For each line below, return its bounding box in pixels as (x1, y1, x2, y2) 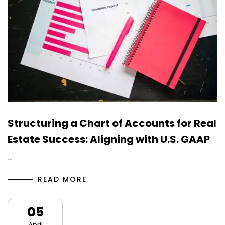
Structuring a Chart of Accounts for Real (8, 116, 216, 131)
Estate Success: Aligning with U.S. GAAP (8, 132, 210, 147)
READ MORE (38, 174, 87, 185)
